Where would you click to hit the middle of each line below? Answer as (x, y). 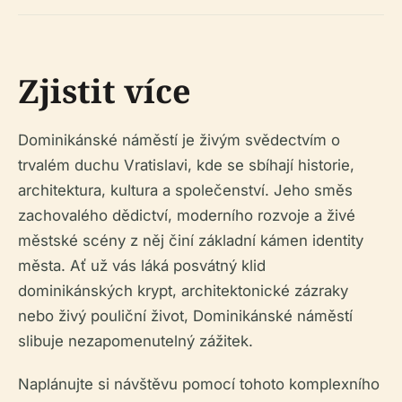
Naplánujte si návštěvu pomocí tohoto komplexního (199, 384)
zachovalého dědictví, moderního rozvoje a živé (187, 215)
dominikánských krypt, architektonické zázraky (183, 291)
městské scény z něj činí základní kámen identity (191, 240)
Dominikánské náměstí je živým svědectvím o (179, 140)
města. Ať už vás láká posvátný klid (142, 266)
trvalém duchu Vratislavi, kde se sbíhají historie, (186, 165)
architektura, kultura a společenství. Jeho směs (185, 190)
